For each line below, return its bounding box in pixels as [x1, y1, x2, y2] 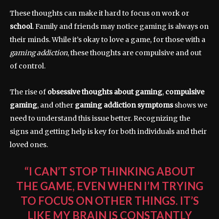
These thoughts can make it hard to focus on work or [10, 8, 189, 18]
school [10, 22, 32, 31]
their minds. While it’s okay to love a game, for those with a [10, 35, 205, 44]
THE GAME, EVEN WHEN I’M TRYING [16, 179, 203, 193]
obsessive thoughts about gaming [47, 87, 162, 96]
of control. [10, 61, 45, 70]
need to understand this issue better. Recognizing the [10, 113, 190, 123]
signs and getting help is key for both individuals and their [10, 127, 207, 136]
